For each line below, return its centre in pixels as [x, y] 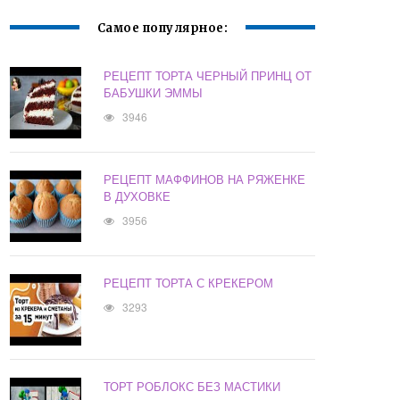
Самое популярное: [162, 29]
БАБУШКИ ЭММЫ [154, 93]
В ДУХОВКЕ [137, 196]
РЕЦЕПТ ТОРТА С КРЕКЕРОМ [189, 283]
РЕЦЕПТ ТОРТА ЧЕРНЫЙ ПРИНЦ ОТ [208, 76]
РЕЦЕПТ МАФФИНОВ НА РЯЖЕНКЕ [205, 179]
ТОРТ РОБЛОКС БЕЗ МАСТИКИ [192, 387]
